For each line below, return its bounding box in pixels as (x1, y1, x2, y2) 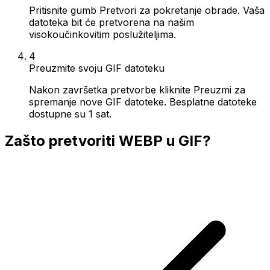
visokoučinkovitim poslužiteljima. (29, 28, 176, 40)
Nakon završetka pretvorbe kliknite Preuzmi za (29, 83, 245, 96)
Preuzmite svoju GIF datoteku (29, 61, 165, 74)
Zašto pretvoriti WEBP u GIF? (5, 131, 211, 149)
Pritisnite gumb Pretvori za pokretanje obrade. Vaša (29, 4, 265, 16)
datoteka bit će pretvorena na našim (29, 16, 194, 28)
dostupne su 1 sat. (29, 107, 111, 120)
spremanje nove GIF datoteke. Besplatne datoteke (29, 95, 257, 108)
